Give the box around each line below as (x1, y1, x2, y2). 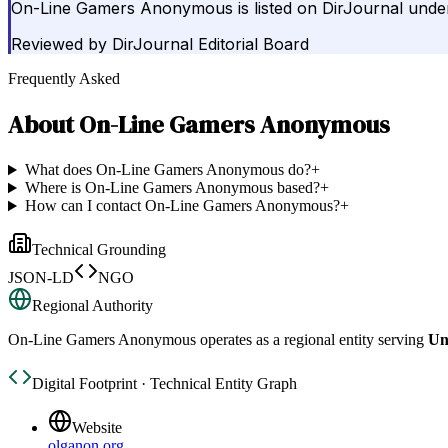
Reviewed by (11, 34, 107, 55)
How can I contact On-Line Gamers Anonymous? (24, 197, 340, 215)
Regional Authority (32, 297, 153, 315)
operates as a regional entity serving (196, 331, 424, 349)
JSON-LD (8, 269, 74, 287)
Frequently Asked (8, 70, 120, 88)
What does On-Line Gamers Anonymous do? (24, 161, 311, 179)
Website (72, 419, 122, 437)
